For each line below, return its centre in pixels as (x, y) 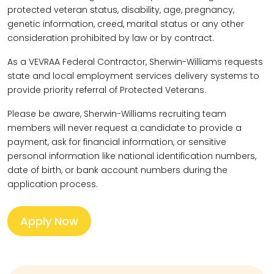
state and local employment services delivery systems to (133, 76)
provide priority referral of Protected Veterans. (107, 90)
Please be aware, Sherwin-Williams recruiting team (117, 114)
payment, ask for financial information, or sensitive (117, 142)
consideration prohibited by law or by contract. (111, 38)
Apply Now (49, 221)
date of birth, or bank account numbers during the (117, 170)
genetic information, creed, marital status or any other (126, 24)
